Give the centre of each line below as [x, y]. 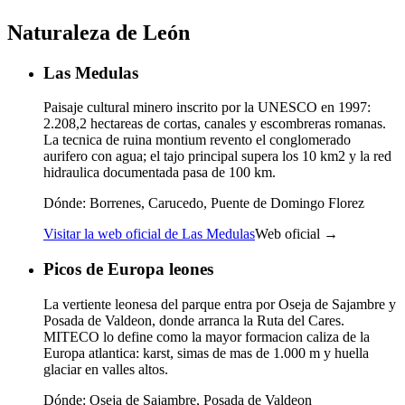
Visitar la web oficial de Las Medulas [149, 234]
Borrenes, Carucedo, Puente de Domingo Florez [225, 203]
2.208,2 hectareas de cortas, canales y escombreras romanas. [215, 124]
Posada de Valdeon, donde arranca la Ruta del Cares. [194, 320]
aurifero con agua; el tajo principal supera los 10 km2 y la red [217, 156]
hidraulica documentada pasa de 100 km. [160, 173]
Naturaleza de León [99, 32]
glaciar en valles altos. [106, 369]
